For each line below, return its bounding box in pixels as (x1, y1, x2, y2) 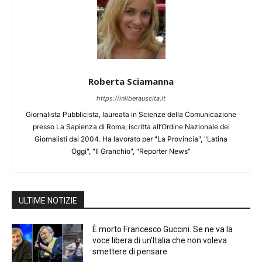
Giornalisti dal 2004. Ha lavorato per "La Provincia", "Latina (35, 135, 227, 144)
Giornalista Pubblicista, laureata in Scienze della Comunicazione (26, 110, 236, 119)
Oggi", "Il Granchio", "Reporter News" (71, 147, 191, 156)
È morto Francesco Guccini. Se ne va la (92, 225, 233, 235)
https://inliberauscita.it (96, 94, 166, 103)
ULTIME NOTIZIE (19, 196, 77, 206)
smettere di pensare (92, 247, 168, 257)
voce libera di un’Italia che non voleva (92, 236, 227, 246)
